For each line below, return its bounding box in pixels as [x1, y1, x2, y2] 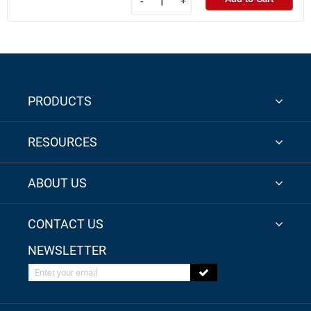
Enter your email [20, 266, 90, 277]
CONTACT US [28, 217, 103, 231]
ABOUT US [28, 176, 87, 190]
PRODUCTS [28, 94, 92, 108]
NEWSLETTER [28, 243, 106, 258]
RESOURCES [28, 135, 97, 149]
